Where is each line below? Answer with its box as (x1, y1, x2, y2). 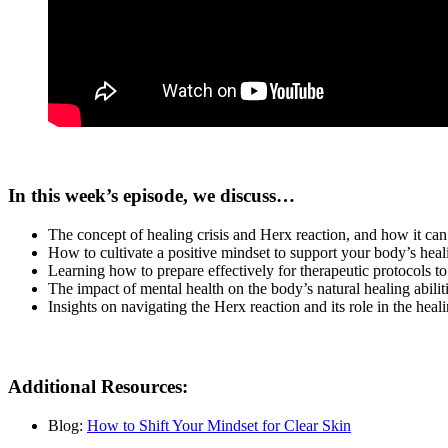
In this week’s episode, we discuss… (8, 185, 295, 207)
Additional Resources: (8, 375, 188, 397)
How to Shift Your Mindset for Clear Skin (87, 416, 351, 434)
